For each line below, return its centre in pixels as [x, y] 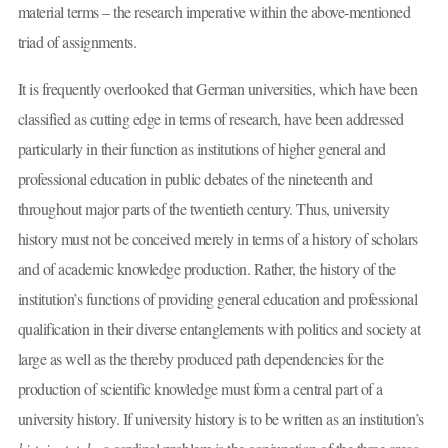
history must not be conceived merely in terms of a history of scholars [217, 239]
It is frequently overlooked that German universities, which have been [217, 89]
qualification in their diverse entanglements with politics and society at [218, 329]
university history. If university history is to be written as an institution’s [220, 419]
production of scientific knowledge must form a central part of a [200, 389]
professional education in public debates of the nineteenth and [195, 179]
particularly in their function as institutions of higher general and [201, 149]
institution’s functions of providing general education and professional [217, 299]
